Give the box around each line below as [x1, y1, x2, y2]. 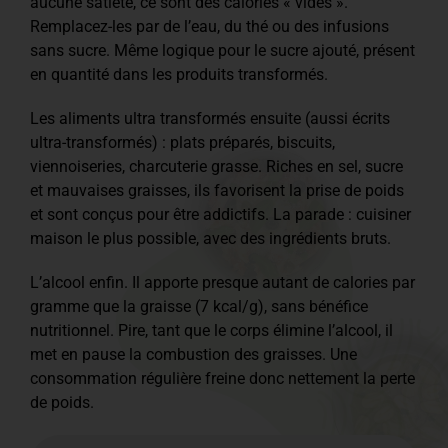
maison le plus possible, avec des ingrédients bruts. [30, 228, 391, 248]
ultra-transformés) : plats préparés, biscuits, [30, 132, 335, 152]
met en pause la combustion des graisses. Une [30, 344, 357, 364]
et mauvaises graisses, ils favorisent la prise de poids [30, 180, 404, 200]
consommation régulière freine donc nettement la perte [30, 368, 415, 388]
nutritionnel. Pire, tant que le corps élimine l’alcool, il [30, 320, 393, 340]
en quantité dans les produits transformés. [30, 64, 328, 84]
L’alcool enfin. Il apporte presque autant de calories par [30, 272, 415, 292]
